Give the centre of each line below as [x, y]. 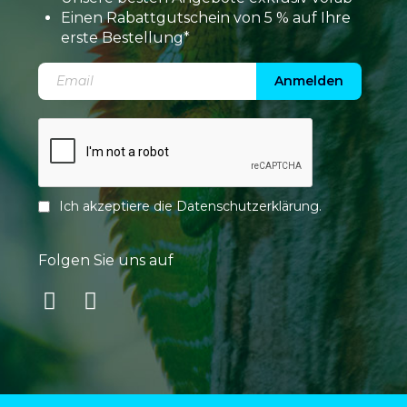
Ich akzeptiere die [117, 207]
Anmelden [309, 81]
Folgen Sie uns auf [105, 261]
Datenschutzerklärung [247, 207]
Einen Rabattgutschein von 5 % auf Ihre [205, 18]
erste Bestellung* [125, 38]
